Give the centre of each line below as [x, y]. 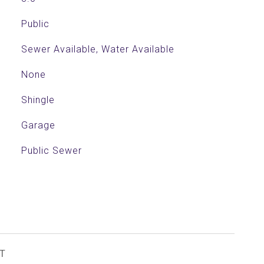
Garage [38, 125]
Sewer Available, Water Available [98, 49]
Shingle [38, 100]
